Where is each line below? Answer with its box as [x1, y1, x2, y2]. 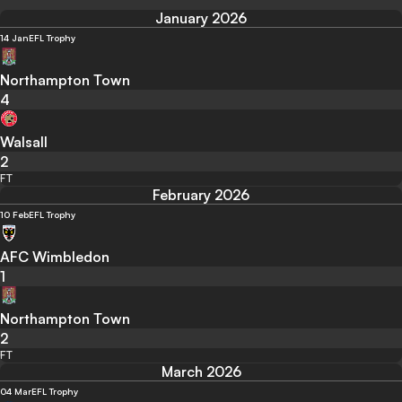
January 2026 [155, 9, 247, 28]
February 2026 [153, 186, 249, 205]
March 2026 [161, 363, 241, 381]
